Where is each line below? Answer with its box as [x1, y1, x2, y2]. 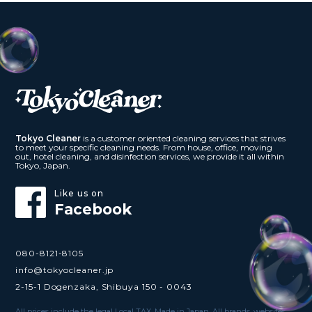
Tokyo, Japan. [15, 159, 71, 171]
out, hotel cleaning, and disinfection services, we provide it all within [15, 150, 285, 162]
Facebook [54, 200, 132, 218]
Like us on [54, 187, 104, 198]
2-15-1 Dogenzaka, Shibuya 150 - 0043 [15, 281, 192, 292]
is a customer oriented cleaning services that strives [81, 132, 286, 143]
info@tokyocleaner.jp [15, 264, 114, 275]
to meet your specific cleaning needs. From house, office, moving [15, 141, 273, 153]
